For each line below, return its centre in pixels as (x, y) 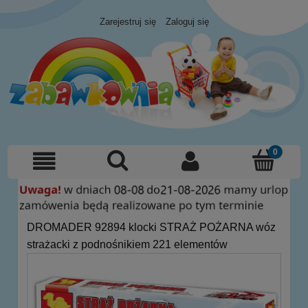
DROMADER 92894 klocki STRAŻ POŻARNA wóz (151, 228)
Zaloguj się (187, 22)
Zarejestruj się (128, 22)
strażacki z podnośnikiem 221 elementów (127, 245)
